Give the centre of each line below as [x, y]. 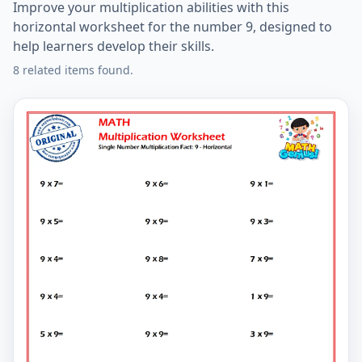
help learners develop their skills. [114, 46]
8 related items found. [73, 70]
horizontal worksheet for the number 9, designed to [173, 27]
